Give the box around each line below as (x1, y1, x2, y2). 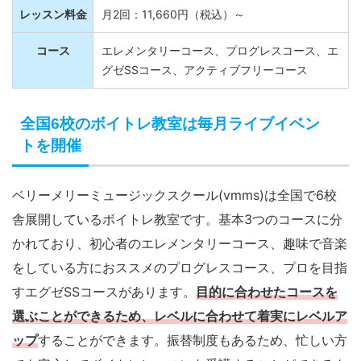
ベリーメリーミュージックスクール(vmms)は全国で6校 (12, 196, 337, 213)
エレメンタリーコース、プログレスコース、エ (102, 52, 338, 67)
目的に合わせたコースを (196, 293, 338, 309)
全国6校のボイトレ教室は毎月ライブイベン (20, 124, 320, 142)
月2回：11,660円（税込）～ (102, 16, 245, 31)
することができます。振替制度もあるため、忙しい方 (38, 341, 347, 358)
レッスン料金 (19, 16, 87, 31)
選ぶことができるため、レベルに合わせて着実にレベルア (12, 317, 347, 334)
